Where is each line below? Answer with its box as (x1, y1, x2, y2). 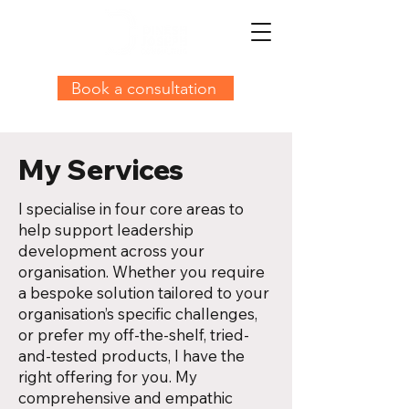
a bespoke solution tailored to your (18, 283, 269, 302)
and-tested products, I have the (18, 346, 245, 365)
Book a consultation (71, 78, 216, 99)
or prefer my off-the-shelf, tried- (18, 325, 249, 344)
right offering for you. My (18, 367, 197, 386)
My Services (18, 152, 184, 187)
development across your (18, 241, 204, 260)
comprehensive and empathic (18, 388, 233, 407)
